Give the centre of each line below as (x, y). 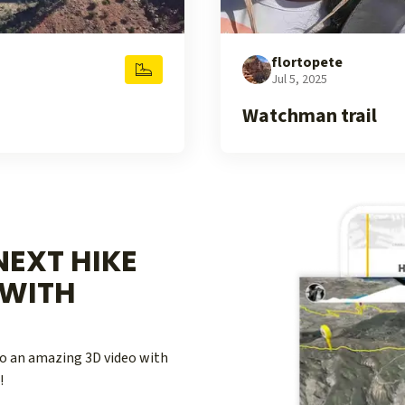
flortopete (307, 62)
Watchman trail (310, 116)
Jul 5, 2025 (299, 80)
